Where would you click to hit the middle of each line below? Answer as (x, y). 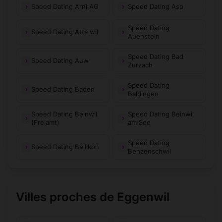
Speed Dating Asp (156, 7)
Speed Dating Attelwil (65, 32)
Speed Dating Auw (60, 61)
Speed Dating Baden (63, 89)
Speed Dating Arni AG (65, 7)
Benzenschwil (149, 151)
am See (139, 122)
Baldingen (143, 93)
